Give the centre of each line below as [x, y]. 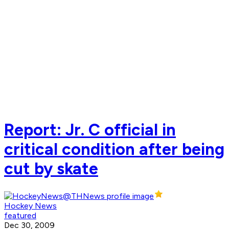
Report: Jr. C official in [90, 130]
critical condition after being [114, 149]
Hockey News [30, 206]
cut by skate [51, 168]
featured [20, 216]
